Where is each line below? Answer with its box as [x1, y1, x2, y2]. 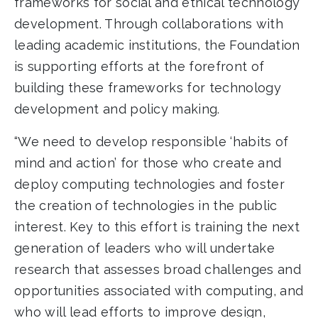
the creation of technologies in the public [14, 198, 278, 214]
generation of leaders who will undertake [14, 241, 275, 256]
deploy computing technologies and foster [14, 177, 285, 192]
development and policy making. [14, 102, 220, 117]
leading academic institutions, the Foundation [14, 38, 300, 53]
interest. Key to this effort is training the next [14, 219, 300, 235]
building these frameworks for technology [14, 80, 281, 96]
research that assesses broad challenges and [14, 262, 301, 278]
